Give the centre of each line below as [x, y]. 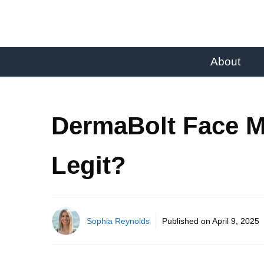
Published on [187, 221]
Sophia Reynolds [118, 221]
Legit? [89, 166]
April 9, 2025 [236, 221]
